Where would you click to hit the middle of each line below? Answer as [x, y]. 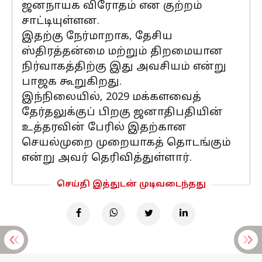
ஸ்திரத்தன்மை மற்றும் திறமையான [122, 52]
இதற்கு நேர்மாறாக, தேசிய [97, 37]
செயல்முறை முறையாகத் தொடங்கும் [126, 143]
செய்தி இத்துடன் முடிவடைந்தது [131, 185]
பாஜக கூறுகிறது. [72, 82]
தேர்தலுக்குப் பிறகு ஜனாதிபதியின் [122, 113]
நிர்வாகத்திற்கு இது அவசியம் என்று [124, 67]
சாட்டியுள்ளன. [61, 21]
